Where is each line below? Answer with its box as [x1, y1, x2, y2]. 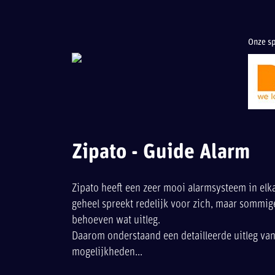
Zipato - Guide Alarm [72, 142, 250, 163]
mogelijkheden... [72, 247, 142, 258]
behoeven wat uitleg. [72, 215, 160, 226]
